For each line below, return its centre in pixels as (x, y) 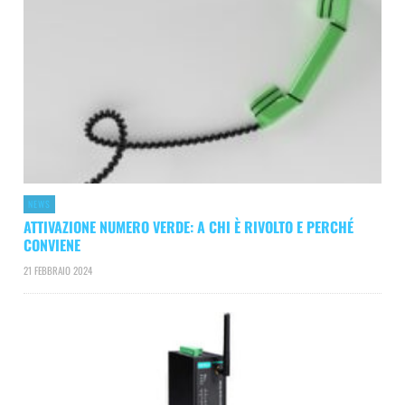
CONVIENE (52, 245)
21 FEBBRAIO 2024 (58, 270)
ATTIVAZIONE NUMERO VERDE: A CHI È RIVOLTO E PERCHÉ (188, 226)
